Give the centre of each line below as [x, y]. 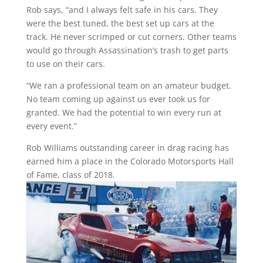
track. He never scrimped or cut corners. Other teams [131, 37]
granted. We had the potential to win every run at [124, 112]
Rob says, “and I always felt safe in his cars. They [122, 10]
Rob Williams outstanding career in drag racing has [127, 148]
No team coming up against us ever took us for [118, 99]
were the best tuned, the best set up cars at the [120, 23]
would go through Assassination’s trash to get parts [127, 50]
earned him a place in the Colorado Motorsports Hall [130, 161]
